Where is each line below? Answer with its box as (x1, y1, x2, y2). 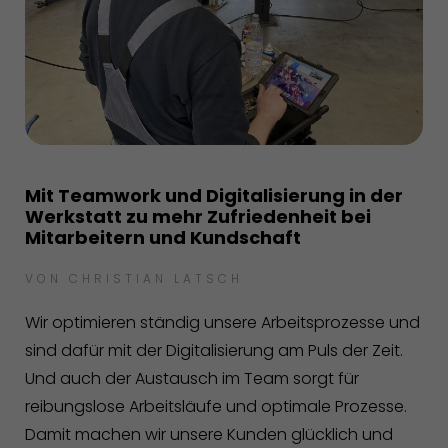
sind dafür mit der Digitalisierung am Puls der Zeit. (25, 338, 403, 362)
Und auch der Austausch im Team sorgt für (25, 366, 359, 390)
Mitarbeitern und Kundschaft (25, 224, 301, 250)
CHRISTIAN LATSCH (69, 269, 243, 287)
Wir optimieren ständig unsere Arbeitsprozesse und (25, 310, 420, 334)
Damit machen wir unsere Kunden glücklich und (25, 422, 393, 446)
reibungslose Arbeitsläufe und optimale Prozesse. (25, 394, 407, 418)
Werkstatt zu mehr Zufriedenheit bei (25, 203, 371, 229)
